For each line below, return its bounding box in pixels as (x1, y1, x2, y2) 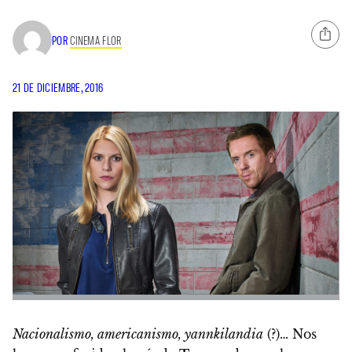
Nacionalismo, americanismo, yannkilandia (13, 326, 263, 343)
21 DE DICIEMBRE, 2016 (13, 80, 104, 95)
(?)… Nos (263, 326, 317, 343)
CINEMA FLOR (70, 32, 122, 47)
